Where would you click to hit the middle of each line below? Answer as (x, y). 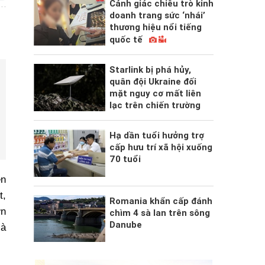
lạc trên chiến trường (155, 106)
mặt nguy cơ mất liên (155, 94)
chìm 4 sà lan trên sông (159, 213)
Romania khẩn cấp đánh (161, 201)
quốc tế (127, 40)
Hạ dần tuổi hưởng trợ (156, 136)
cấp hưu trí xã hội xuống (161, 148)
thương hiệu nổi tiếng (155, 28)
